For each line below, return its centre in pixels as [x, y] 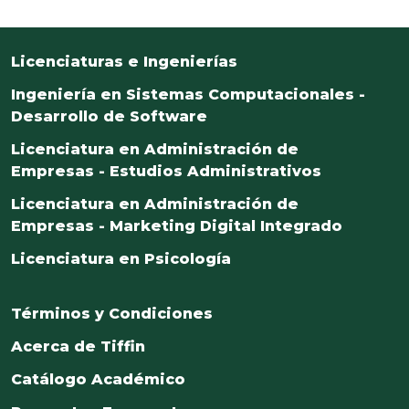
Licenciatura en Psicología [121, 258]
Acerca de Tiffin [78, 346]
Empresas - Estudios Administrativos [166, 171]
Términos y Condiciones [112, 313]
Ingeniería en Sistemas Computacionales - [188, 94]
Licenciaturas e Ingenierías [124, 61]
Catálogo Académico [98, 379]
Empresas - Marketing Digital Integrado [177, 225]
